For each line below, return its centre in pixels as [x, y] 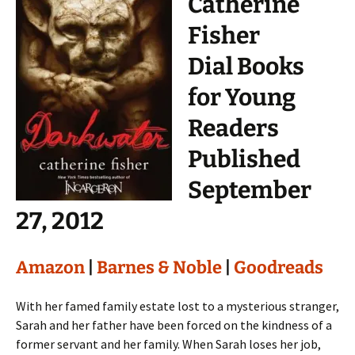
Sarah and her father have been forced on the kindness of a [174, 325]
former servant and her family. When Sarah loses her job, [168, 344]
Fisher [224, 36]
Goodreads [279, 267]
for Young [242, 97]
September [250, 190]
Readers [233, 128]
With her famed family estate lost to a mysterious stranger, [177, 306]
